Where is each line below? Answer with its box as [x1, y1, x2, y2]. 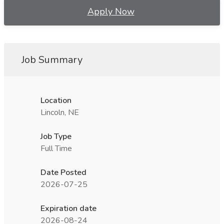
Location [40, 95, 71, 106]
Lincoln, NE [40, 107, 79, 118]
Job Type [40, 131, 71, 142]
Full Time [40, 143, 72, 154]
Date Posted [40, 167, 86, 178]
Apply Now [87, 5, 134, 17]
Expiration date [40, 203, 96, 214]
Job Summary [21, 53, 82, 66]
